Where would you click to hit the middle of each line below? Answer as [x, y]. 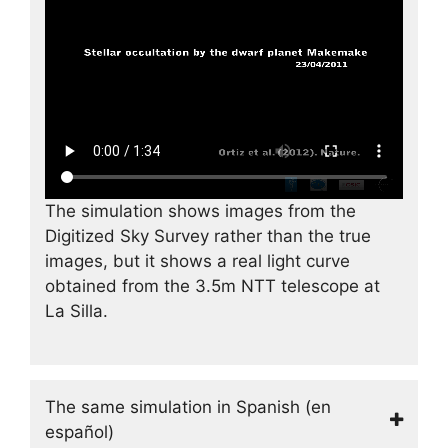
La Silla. [76, 310]
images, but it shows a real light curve [197, 260]
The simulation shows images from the [200, 210]
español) [79, 431]
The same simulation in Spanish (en [188, 406]
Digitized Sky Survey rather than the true [208, 235]
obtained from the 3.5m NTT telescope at [212, 285]
